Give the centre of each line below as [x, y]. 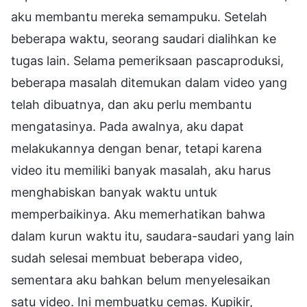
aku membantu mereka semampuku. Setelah [139, 16]
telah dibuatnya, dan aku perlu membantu [131, 104]
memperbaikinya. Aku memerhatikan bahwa [138, 214]
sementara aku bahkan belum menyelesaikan [141, 280]
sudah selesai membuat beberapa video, [127, 258]
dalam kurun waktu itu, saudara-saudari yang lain [153, 236]
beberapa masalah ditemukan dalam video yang [149, 82]
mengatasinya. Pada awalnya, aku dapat [127, 126]
